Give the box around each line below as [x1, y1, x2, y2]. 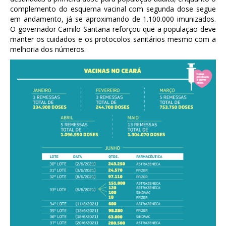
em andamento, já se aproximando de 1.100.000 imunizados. [10, 14, 216, 24]
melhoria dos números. [10, 44, 86, 54]
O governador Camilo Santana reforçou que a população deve [10, 24, 216, 34]
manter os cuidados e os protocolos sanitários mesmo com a [10, 34, 216, 44]
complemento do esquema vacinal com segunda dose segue [10, 4, 216, 14]
